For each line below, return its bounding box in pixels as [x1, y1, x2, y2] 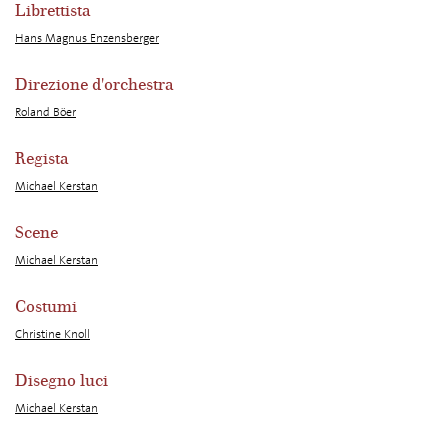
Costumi [15, 298, 77, 317]
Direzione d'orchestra [15, 76, 174, 95]
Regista [15, 150, 69, 169]
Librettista [15, 2, 91, 21]
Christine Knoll [15, 326, 90, 343]
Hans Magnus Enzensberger [15, 30, 159, 47]
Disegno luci [15, 372, 108, 391]
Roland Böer [15, 104, 76, 121]
